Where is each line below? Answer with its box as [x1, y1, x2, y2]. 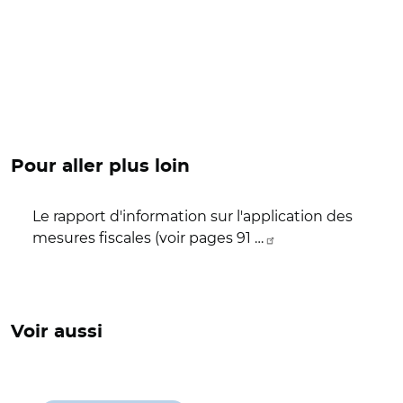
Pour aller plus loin [11, 157, 190, 175]
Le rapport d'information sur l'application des [32, 208, 353, 225]
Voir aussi [11, 323, 103, 341]
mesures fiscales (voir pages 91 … [32, 229, 264, 246]
